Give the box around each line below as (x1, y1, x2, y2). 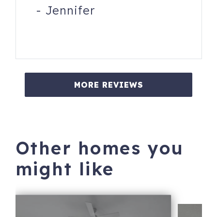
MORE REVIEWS (74, 80, 143, 90)
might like (15, 158, 114, 180)
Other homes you (15, 137, 184, 159)
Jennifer (45, 3, 95, 18)
